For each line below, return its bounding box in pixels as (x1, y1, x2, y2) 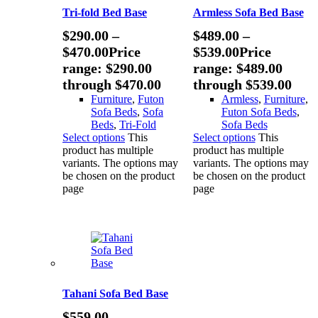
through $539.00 (192, 76, 292, 92)
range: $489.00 (192, 60, 283, 76)
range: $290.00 (62, 60, 152, 76)
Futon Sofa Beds (221, 105, 297, 118)
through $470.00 (62, 76, 161, 92)
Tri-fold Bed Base (62, 6, 147, 18)
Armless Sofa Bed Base (192, 6, 304, 18)
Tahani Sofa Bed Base (62, 287, 168, 300)
